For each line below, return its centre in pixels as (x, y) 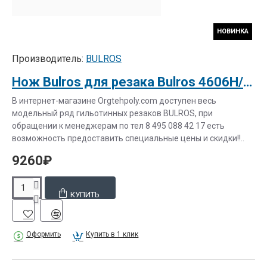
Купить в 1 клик (112, 234)
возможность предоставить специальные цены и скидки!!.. (128, 138)
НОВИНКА (233, 31)
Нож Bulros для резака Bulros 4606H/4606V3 (248, 82)
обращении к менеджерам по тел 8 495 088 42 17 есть (118, 126)
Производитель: (48, 59)
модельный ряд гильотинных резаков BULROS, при (112, 113)
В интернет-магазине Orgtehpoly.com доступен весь (114, 101)
